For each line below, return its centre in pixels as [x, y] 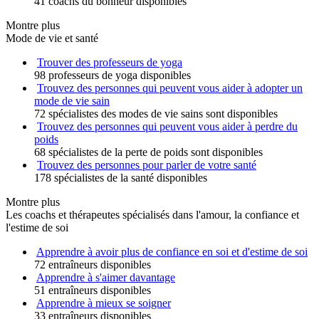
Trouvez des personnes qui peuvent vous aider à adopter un [170, 88]
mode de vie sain [72, 101]
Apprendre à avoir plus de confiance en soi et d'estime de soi [172, 252]
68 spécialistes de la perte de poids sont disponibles [148, 152]
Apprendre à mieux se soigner [104, 303]
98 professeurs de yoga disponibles [113, 75]
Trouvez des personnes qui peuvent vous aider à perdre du [167, 126]
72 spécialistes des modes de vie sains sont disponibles [156, 114]
